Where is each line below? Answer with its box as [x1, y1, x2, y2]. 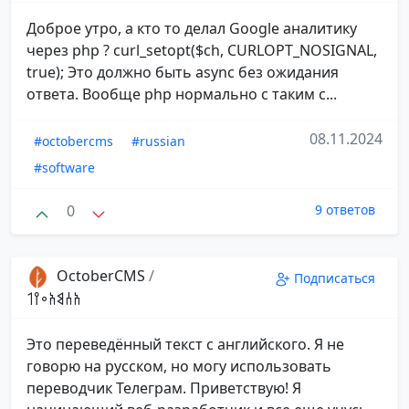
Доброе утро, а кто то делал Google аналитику [26, 18, 357, 39]
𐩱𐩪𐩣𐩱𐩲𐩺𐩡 [26, 288, 81, 309]
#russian [131, 132, 185, 151]
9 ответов [315, 201, 375, 219]
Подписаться [294, 268, 375, 287]
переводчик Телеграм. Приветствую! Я [26, 377, 301, 398]
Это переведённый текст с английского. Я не [26, 333, 344, 354]
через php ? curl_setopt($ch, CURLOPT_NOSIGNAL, [26, 40, 377, 61]
